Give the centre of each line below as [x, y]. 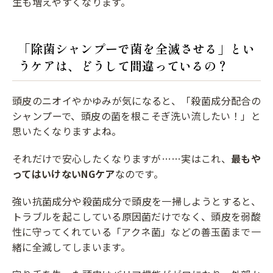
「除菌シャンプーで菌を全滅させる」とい [136, 48]
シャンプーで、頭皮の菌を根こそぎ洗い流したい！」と [136, 115]
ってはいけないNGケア [64, 173]
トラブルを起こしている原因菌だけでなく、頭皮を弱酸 [137, 216]
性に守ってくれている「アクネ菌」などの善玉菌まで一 [136, 231]
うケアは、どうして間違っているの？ [124, 65]
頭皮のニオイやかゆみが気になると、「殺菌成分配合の [136, 100]
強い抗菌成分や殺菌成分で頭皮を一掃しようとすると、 [136, 201]
